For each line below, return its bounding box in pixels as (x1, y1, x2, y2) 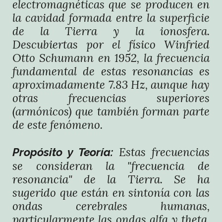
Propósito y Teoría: (12, 146, 113, 159)
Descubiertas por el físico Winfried (12, 37, 210, 52)
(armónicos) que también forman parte (12, 104, 210, 118)
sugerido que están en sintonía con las (12, 185, 210, 200)
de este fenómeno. (12, 117, 103, 132)
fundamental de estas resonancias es (12, 64, 210, 78)
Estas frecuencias (113, 145, 210, 159)
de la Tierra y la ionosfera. (12, 24, 210, 38)
